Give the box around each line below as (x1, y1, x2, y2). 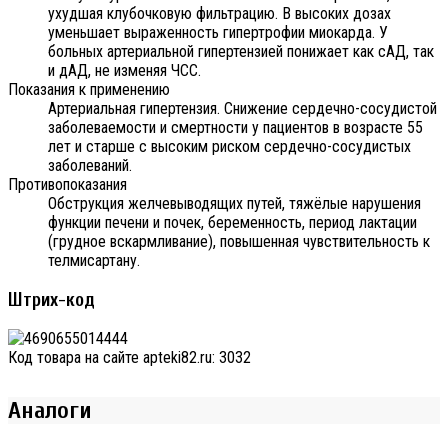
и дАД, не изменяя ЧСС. (48, 60, 201, 80)
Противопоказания (8, 174, 127, 194)
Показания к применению (8, 79, 170, 99)
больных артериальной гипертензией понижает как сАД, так (48, 41, 434, 61)
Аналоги (8, 397, 92, 425)
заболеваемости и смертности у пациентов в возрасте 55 (48, 117, 423, 137)
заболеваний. (48, 155, 132, 175)
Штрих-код (8, 288, 95, 311)
